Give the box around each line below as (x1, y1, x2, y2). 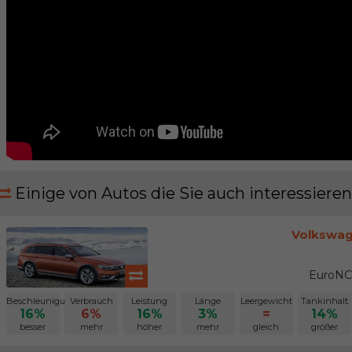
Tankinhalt (301, 295, 349, 306)
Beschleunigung (5, 295, 77, 306)
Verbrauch (69, 295, 113, 306)
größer (311, 321, 339, 332)
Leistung (131, 295, 168, 306)
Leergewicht (240, 295, 292, 306)
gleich (253, 321, 280, 332)
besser (20, 321, 46, 332)
